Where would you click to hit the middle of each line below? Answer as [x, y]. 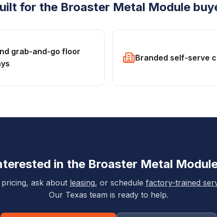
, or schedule [119, 183]
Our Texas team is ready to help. [108, 195]
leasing [82, 183]
